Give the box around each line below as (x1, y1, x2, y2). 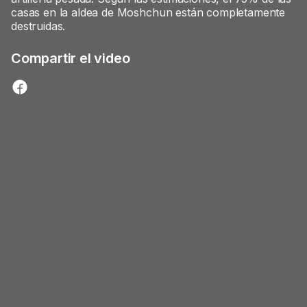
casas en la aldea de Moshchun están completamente (11, 5, 286, 19)
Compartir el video (11, 50, 130, 66)
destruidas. (11, 19, 66, 33)
